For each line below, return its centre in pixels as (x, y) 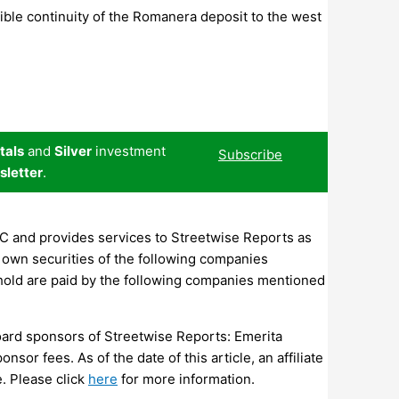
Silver (73, 151)
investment (129, 151)
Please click (49, 379)
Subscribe (250, 154)
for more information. (186, 379)
